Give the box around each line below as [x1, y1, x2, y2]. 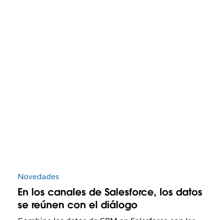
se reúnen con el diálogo [17, 198, 137, 211]
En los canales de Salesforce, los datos [17, 185, 202, 198]
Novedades [17, 171, 59, 182]
